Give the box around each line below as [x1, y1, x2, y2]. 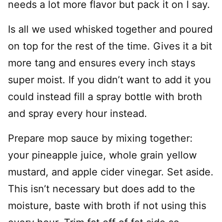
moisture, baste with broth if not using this [8, 200, 206, 212]
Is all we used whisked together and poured [8, 23, 213, 35]
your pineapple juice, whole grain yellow [8, 149, 197, 161]
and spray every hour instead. [8, 108, 147, 119]
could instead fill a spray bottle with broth [8, 91, 202, 103]
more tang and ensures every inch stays [8, 57, 195, 69]
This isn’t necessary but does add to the [8, 183, 195, 195]
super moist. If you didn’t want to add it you [8, 74, 211, 86]
